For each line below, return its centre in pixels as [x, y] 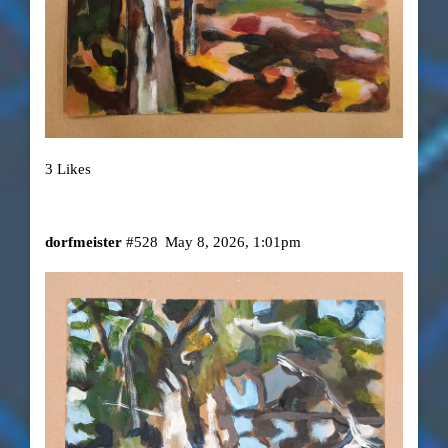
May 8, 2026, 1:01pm [233, 242]
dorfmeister [83, 242]
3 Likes [67, 168]
